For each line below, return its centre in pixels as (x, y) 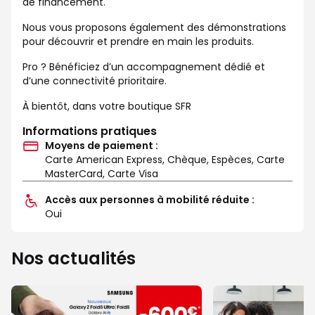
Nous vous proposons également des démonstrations (154, 27)
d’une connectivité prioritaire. (95, 81)
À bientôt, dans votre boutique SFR (107, 106)
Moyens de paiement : (102, 145)
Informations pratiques (90, 131)
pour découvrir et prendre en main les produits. (138, 41)
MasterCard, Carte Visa (102, 173)
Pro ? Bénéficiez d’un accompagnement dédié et (144, 66)
